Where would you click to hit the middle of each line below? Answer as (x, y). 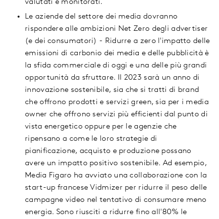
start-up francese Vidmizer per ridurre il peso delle (116, 188)
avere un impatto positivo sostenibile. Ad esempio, (116, 164)
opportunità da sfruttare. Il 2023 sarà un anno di (112, 78)
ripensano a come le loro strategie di (91, 139)
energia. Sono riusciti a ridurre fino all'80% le (106, 212)
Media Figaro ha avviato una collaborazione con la (116, 176)
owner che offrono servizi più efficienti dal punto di (116, 115)
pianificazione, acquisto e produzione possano (108, 151)
